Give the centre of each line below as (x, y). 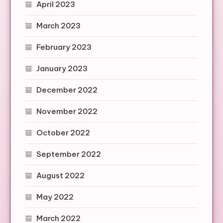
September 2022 (69, 154)
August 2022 (60, 175)
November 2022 (67, 111)
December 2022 (67, 90)
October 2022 (63, 132)
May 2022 (55, 197)
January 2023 (62, 68)
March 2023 (58, 25)
